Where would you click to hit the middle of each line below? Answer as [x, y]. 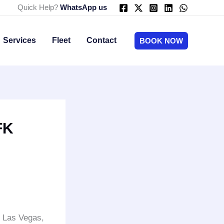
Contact [101, 40]
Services [19, 40]
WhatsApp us [83, 7]
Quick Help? [38, 7]
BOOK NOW [161, 40]
